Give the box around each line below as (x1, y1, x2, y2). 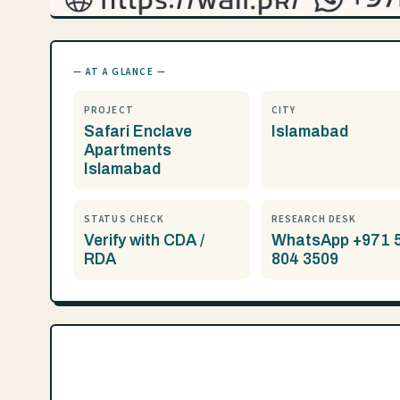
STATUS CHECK (84, 212, 165, 226)
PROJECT (84, 104, 134, 117)
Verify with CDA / (84, 232, 204, 249)
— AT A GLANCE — (73, 65, 167, 79)
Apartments (84, 142, 171, 159)
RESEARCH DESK (271, 212, 357, 226)
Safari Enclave (84, 123, 192, 140)
